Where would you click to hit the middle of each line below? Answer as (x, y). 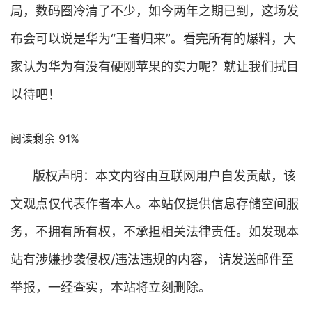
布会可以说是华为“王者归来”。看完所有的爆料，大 (153, 39)
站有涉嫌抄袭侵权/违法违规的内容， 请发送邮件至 (152, 259)
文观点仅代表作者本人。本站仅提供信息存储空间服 (155, 204)
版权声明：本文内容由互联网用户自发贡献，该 (164, 176)
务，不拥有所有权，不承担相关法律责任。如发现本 (155, 232)
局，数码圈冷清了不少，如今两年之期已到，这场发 (155, 11)
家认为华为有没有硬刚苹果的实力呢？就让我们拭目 (155, 67)
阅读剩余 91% (45, 139)
